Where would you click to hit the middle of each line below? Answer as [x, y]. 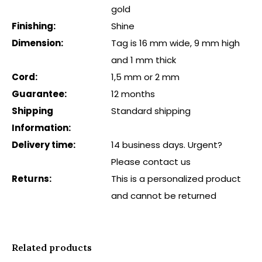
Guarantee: [39, 94]
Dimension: [37, 43]
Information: [41, 128]
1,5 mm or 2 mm [145, 77]
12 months [133, 94]
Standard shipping [151, 111]
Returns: [32, 179]
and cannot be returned [164, 196]
